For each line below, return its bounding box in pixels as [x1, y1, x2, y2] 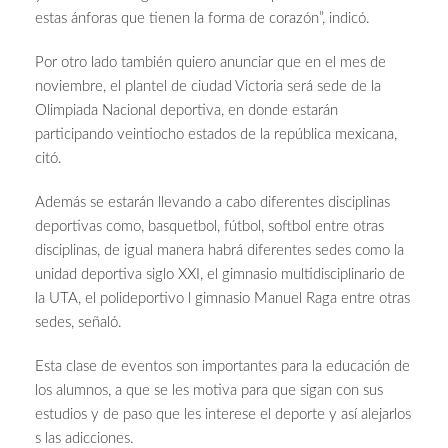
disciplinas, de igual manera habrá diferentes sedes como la [35, 243, 404, 259]
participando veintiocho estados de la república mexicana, [35, 127, 397, 143]
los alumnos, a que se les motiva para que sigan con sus [35, 383, 383, 399]
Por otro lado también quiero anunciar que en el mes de [35, 55, 386, 71]
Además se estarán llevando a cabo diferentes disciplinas [35, 195, 390, 211]
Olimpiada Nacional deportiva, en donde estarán [35, 103, 338, 119]
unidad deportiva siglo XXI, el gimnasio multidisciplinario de [35, 267, 405, 283]
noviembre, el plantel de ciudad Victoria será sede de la [35, 79, 381, 95]
